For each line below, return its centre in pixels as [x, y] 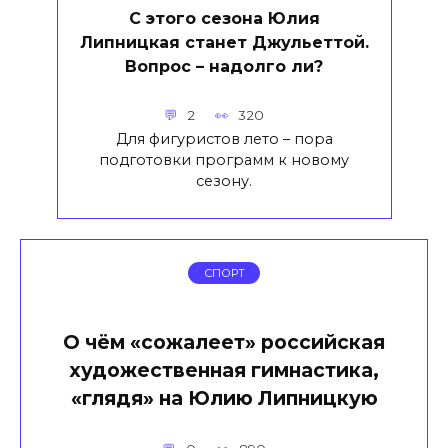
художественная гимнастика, [224, 369]
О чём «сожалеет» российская [224, 341]
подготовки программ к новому [224, 160]
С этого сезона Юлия [224, 18]
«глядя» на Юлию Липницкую [224, 397]
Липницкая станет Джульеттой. [224, 42]
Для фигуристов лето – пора [224, 139]
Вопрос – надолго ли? [224, 66]
